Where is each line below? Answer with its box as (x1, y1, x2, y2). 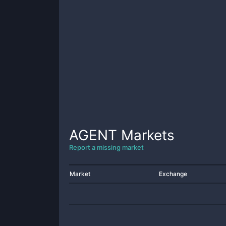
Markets (117, 127, 175, 144)
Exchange (159, 170, 187, 178)
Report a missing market (69, 143, 144, 151)
